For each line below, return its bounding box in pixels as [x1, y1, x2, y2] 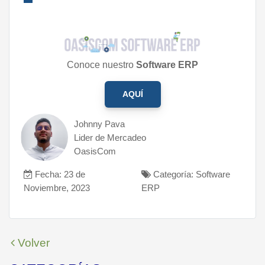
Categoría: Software [151, 169, 230, 179]
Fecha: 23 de [33, 169, 85, 179]
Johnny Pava [74, 118, 125, 129]
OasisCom [74, 146, 116, 156]
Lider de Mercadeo [74, 132, 146, 143]
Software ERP [136, 59, 198, 70]
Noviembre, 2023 [24, 182, 90, 193]
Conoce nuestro [67, 59, 136, 70]
